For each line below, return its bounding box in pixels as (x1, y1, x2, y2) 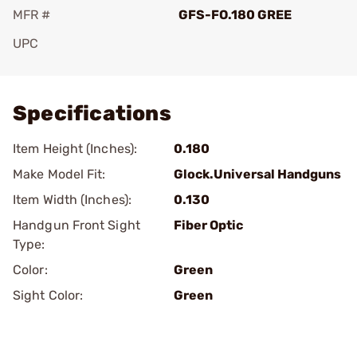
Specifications (13, 101, 171, 126)
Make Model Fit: (13, 167, 106, 182)
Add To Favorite (35, 58, 129, 73)
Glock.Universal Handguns (174, 167, 341, 182)
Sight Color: (13, 288, 84, 303)
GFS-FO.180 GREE (178, 7, 292, 22)
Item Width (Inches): (13, 192, 131, 207)
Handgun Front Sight (13, 218, 140, 233)
